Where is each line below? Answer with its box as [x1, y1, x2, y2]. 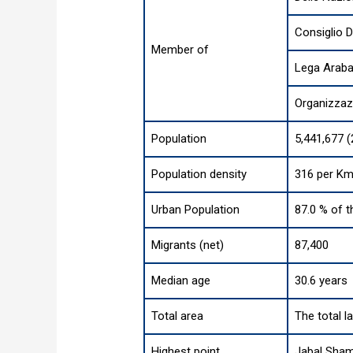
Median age [151, 273, 211, 288]
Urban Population [151, 203, 240, 217]
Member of [151, 43, 210, 58]
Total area [151, 309, 204, 324]
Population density [151, 167, 247, 182]
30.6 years [295, 273, 348, 288]
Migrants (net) [151, 238, 225, 253]
